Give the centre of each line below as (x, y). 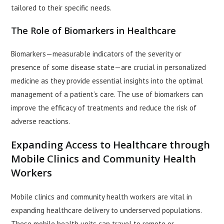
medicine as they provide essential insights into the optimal (107, 81)
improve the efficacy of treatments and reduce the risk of (104, 108)
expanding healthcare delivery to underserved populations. (106, 210)
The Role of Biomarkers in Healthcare (94, 31)
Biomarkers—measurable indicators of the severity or (96, 54)
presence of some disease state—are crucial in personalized (109, 67)
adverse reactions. (41, 121)
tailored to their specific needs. (61, 8)
